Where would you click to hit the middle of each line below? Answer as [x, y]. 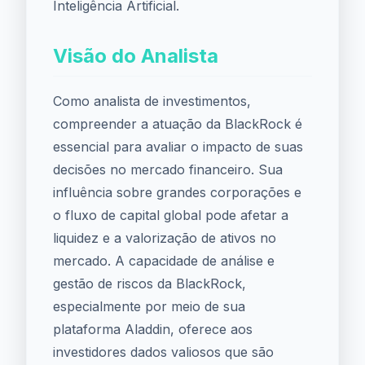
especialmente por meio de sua [149, 306]
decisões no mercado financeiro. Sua [168, 169]
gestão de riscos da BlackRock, [150, 284]
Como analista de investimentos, [152, 101]
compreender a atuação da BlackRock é [178, 124]
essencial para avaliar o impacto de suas [178, 147]
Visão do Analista [136, 56]
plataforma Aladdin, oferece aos [153, 329]
